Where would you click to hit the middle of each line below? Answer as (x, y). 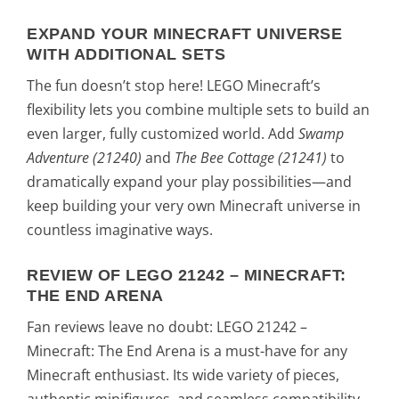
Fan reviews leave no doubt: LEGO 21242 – (167, 326)
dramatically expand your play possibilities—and (189, 182)
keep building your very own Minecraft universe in (194, 206)
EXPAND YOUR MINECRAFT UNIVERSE (184, 34)
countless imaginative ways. (120, 230)
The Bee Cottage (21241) (251, 158)
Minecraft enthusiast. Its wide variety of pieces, (183, 375)
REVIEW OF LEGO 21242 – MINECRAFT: (187, 275)
